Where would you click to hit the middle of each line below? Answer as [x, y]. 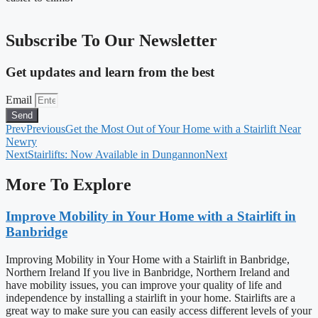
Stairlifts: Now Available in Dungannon [116, 155]
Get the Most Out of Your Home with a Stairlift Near [183, 129]
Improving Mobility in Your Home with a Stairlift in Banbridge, [148, 259]
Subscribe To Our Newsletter [111, 40]
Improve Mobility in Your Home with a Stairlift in [151, 216]
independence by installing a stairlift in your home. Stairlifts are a [150, 297]
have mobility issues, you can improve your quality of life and [144, 285]
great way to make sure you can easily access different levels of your [159, 310]
